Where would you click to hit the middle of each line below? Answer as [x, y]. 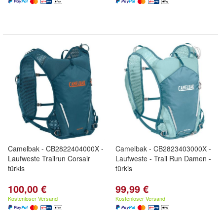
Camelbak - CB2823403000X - [163, 148]
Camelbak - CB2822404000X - [56, 148]
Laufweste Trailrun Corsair [49, 158]
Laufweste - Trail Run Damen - [163, 158]
